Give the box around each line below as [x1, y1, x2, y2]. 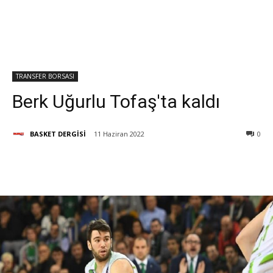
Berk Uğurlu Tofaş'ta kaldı [12, 91, 220, 112]
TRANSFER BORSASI [16, 72, 74, 80]
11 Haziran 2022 [94, 129, 144, 139]
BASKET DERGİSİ [30, 129, 86, 138]
